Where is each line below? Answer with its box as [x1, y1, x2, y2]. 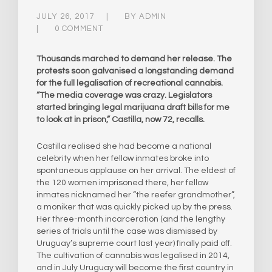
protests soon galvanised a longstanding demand [36, 66, 234, 75]
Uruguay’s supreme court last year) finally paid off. [36, 239, 232, 248]
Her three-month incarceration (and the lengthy [36, 214, 225, 223]
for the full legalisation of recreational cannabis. [36, 78, 223, 87]
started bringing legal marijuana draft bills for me [36, 103, 229, 112]
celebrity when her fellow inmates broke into [36, 154, 209, 163]
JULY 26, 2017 [36, 12, 94, 21]
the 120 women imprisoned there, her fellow [36, 178, 208, 187]
